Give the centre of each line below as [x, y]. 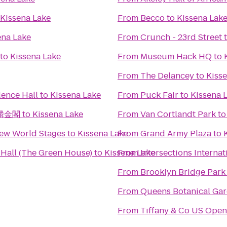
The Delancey [167, 76]
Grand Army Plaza [176, 134]
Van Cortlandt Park [178, 114]
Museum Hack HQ [176, 56]
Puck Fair [159, 95]
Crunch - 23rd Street [181, 37]
